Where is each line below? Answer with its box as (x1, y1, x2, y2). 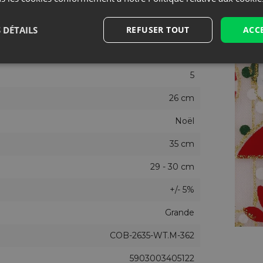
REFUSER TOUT (126, 24, 190, 35)
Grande (165, 207, 194, 218)
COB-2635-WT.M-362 (110, 230, 194, 241)
